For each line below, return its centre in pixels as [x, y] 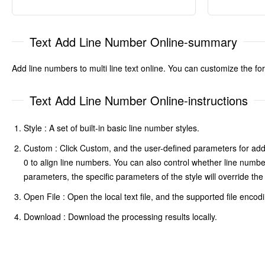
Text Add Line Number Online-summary [133, 41]
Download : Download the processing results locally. [120, 216]
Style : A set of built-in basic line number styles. [112, 127]
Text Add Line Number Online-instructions [139, 100]
